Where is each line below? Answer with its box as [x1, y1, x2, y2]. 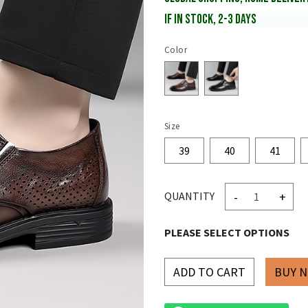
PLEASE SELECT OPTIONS [164, 225, 289, 240]
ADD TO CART [173, 264, 245, 280]
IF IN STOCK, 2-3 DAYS [164, 12, 256, 28]
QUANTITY [164, 189, 214, 203]
